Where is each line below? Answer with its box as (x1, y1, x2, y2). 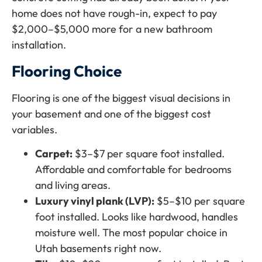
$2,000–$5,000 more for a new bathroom (12, 22, 212, 36)
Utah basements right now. (35, 242, 161, 256)
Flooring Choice (12, 61, 122, 81)
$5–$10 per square (154, 194, 245, 208)
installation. (12, 38, 66, 52)
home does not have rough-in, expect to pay (12, 6, 217, 20)
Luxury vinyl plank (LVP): (35, 194, 154, 208)
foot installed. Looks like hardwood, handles (35, 210, 238, 224)
